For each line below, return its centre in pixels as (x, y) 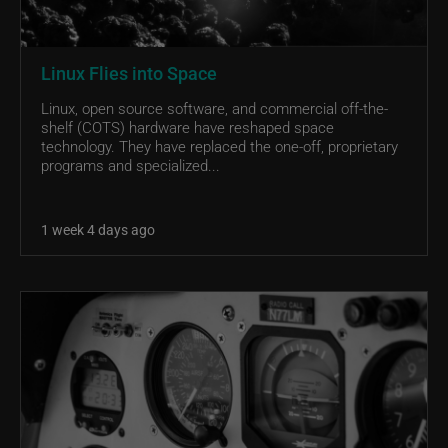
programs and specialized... (130, 164)
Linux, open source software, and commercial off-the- (214, 107)
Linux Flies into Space (129, 72)
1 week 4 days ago (98, 229)
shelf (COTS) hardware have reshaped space (187, 126)
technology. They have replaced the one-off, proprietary (219, 145)
